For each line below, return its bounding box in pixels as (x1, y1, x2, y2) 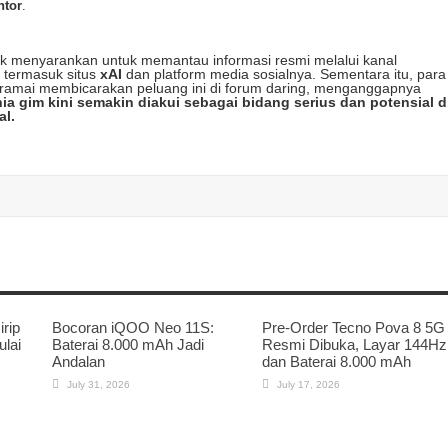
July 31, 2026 (67, 379, 130, 390)
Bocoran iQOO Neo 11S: (52, 319, 214, 336)
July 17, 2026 (277, 379, 340, 390)
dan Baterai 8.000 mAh (262, 353, 411, 370)
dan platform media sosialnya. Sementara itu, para (122, 66, 446, 82)
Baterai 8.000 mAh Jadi (52, 336, 204, 353)
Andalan (52, 353, 105, 370)
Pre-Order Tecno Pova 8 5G (262, 319, 445, 336)
